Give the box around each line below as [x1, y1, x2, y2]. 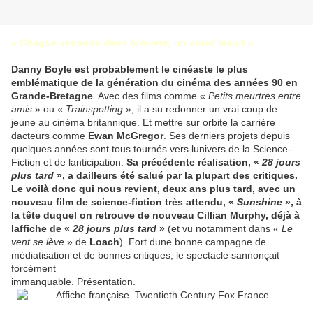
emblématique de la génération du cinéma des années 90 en [11, 77, 298, 89]
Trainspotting [66, 103, 123, 115]
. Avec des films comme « [93, 90, 208, 102]
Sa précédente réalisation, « [126, 156, 262, 168]
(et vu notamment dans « [168, 223, 279, 235]
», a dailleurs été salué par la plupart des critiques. [54, 170, 298, 182]
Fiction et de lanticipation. [11, 156, 126, 168]
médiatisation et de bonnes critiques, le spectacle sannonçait [11, 249, 279, 261]
